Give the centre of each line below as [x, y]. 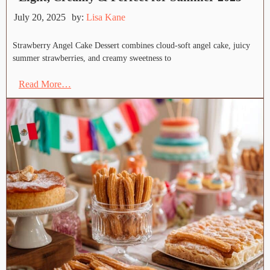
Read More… [45, 84]
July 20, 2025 [40, 17]
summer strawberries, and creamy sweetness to [92, 58]
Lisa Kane [106, 17]
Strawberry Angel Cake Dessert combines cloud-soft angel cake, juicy [131, 46]
